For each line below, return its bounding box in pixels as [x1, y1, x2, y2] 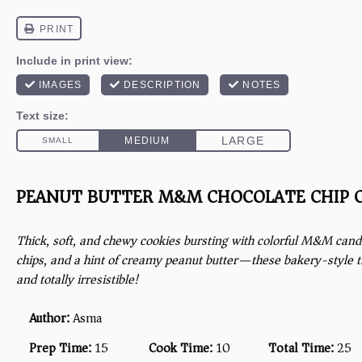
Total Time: [267, 336, 334, 360]
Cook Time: [148, 336, 213, 360]
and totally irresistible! [16, 268, 138, 291]
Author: [29, 307, 69, 330]
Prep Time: [29, 336, 91, 360]
